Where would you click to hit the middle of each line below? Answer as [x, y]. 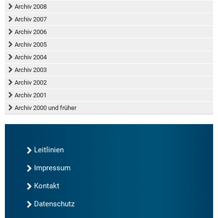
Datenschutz [54, 204]
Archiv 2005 [31, 45]
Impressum [52, 168]
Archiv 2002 [31, 82]
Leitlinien [49, 150]
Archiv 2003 [31, 70]
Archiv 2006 [31, 32]
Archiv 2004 [31, 57]
